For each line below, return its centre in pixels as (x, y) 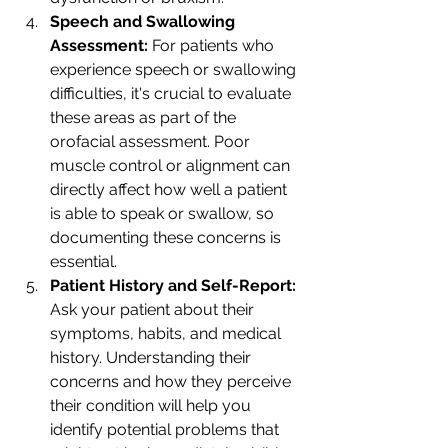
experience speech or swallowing (175, 70)
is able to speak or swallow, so (164, 214)
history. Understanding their (152, 358)
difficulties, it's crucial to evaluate (172, 94)
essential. (83, 262)
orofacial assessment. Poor (152, 142)
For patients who (215, 46)
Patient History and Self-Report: (175, 286)
